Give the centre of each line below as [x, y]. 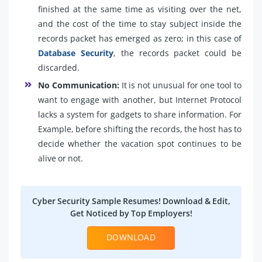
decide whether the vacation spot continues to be [140, 143]
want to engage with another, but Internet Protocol [140, 99]
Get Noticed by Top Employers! [131, 213]
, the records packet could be [177, 53]
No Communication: [79, 85]
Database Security [76, 53]
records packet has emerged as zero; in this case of [140, 38]
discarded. [59, 67]
